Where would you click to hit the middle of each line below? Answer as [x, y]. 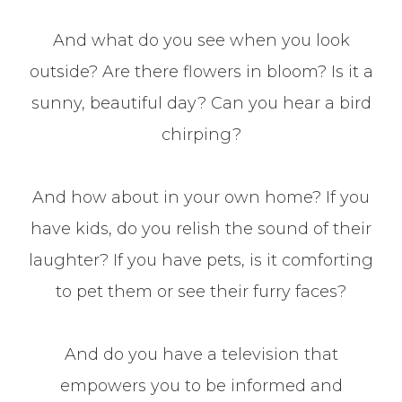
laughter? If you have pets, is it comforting [201, 260]
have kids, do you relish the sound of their [201, 228]
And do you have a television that [201, 354]
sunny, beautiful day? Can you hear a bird [201, 103]
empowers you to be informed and [201, 385]
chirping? [201, 134]
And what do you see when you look [201, 40]
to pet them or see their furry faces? [201, 291]
